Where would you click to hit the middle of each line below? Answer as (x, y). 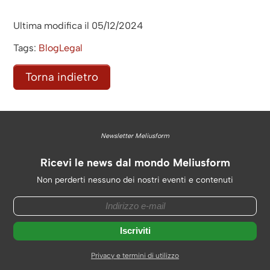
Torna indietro (62, 77)
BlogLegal (61, 48)
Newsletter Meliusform (135, 136)
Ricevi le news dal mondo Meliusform (135, 163)
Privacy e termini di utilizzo (135, 256)
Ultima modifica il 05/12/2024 (78, 25)
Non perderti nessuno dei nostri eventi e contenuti (135, 180)
